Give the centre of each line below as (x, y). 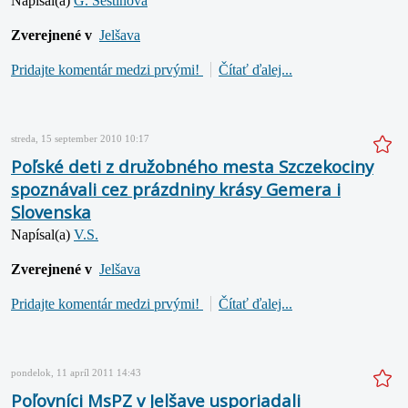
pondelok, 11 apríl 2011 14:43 (76, 372)
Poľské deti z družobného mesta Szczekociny (192, 166)
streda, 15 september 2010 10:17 (80, 138)
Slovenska (51, 211)
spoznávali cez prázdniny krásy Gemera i (176, 189)
